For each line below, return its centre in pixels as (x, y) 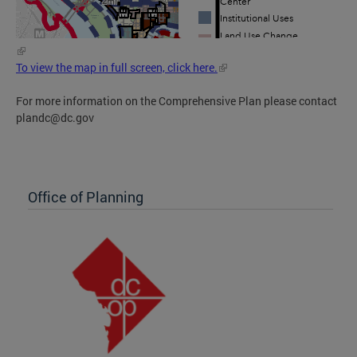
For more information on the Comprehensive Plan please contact (177, 100)
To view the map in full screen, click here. (117, 67)
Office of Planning (86, 196)
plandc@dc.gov (55, 117)
